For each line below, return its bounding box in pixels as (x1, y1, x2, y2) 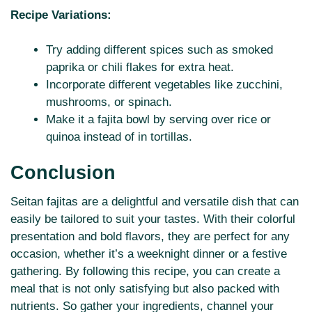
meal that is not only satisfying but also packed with (10, 281, 279, 295)
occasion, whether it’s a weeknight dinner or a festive (10, 247, 287, 260)
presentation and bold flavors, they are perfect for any (10, 229, 290, 243)
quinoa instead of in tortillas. (46, 130, 192, 144)
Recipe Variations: (10, 8, 111, 22)
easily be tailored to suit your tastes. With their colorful (10, 212, 295, 226)
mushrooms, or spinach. (46, 95, 172, 109)
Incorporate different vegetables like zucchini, (46, 78, 283, 92)
